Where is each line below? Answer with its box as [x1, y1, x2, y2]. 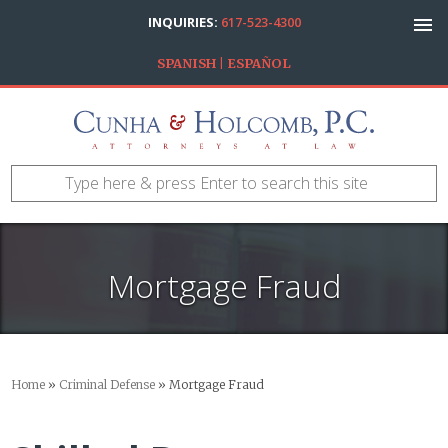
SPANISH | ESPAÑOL [157, 55, 291, 71]
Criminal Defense [59, 376, 156, 392]
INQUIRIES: [147, 13, 221, 31]
